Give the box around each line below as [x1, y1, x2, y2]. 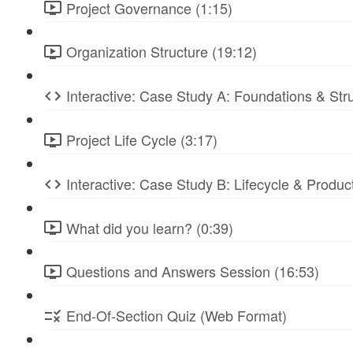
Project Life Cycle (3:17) [66, 128, 217, 150]
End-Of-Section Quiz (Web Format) [66, 305, 287, 326]
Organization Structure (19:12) [66, 41, 257, 62]
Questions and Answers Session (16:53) [66, 261, 319, 282]
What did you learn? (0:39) [66, 217, 233, 238]
